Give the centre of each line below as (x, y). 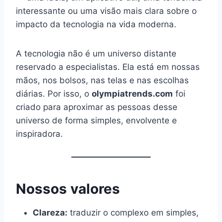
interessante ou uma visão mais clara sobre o (106, 11)
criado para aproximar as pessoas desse (97, 107)
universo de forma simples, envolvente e (96, 121)
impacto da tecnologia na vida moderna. (96, 25)
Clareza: (50, 213)
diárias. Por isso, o (54, 94)
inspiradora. (39, 134)
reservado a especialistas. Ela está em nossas (108, 67)
